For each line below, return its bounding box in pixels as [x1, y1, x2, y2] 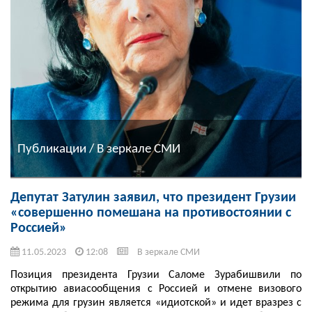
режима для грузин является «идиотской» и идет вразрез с [10, 297, 302, 309]
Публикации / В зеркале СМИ [17, 142, 180, 156]
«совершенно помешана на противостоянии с [10, 206, 291, 221]
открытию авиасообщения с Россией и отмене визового [10, 283, 302, 295]
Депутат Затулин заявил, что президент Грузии [10, 191, 296, 205]
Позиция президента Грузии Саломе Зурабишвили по [10, 270, 302, 281]
